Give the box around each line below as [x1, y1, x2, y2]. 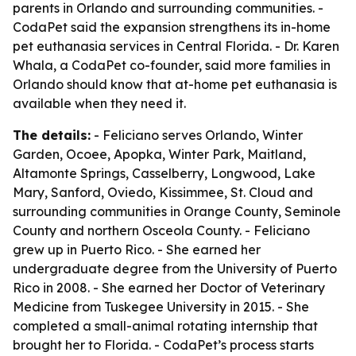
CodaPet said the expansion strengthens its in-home [13, 19, 331, 35]
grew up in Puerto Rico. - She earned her [13, 242, 261, 257]
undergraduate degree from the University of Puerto [13, 261, 337, 277]
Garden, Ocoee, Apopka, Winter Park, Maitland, [13, 146, 306, 162]
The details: [13, 127, 91, 143]
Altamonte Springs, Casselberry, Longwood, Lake [13, 165, 315, 181]
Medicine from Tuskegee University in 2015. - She [13, 299, 309, 315]
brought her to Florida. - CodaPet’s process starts [13, 337, 314, 353]
